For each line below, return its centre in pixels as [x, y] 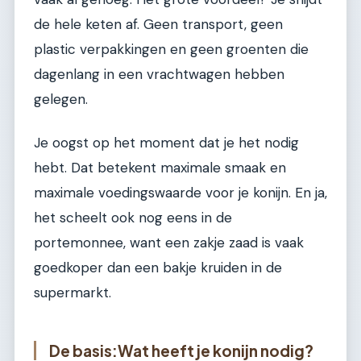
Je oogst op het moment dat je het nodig [166, 142]
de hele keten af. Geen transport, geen [158, 25]
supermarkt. [73, 292]
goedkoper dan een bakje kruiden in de [158, 267]
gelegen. [61, 100]
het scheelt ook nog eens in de [133, 217]
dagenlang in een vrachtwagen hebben [159, 75]
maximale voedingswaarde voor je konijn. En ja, [180, 192]
